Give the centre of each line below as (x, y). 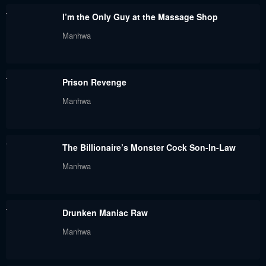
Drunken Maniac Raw (105, 213)
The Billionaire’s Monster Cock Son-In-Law (149, 148)
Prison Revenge (94, 82)
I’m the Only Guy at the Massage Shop (140, 17)
